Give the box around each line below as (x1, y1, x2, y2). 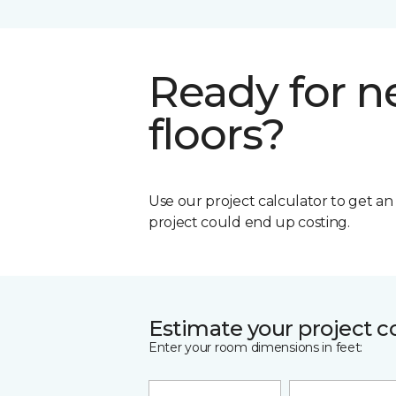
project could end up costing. (148, 213, 350, 231)
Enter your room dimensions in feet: (148, 339, 363, 355)
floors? (148, 108, 286, 160)
